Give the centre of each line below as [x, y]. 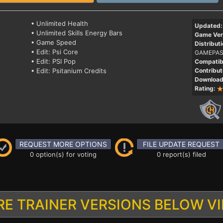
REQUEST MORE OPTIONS [63, 144]
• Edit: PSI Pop [54, 61]
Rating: [205, 88]
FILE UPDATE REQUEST [181, 144]
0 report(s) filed [181, 154]
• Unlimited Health [60, 23]
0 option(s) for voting [63, 154]
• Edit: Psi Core [55, 52]
